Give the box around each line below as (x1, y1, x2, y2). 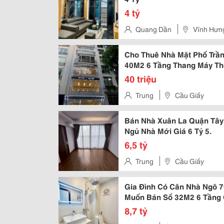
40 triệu (124, 72, 156, 85)
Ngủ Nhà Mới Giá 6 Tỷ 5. (124, 125, 211, 136)
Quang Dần (135, 24, 171, 34)
